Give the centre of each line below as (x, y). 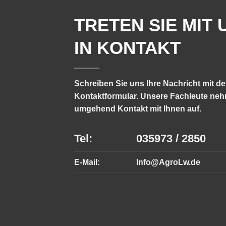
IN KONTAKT (127, 47)
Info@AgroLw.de (168, 162)
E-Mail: (87, 162)
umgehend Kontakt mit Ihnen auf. (138, 109)
